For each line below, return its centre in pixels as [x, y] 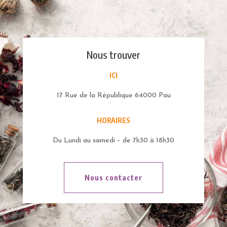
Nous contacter [113, 178]
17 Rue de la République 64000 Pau [113, 96]
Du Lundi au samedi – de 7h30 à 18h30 [113, 141]
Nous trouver [113, 55]
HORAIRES [113, 121]
